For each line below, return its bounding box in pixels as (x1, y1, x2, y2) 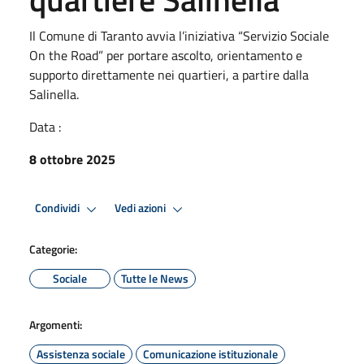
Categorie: (29, 240, 77, 258)
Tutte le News (121, 269, 188, 287)
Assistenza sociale (37, 344, 125, 362)
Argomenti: (29, 315, 82, 333)
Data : (29, 116, 61, 136)
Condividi (35, 199, 82, 218)
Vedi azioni (115, 199, 168, 218)
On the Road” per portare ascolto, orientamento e (29, 45, 302, 65)
